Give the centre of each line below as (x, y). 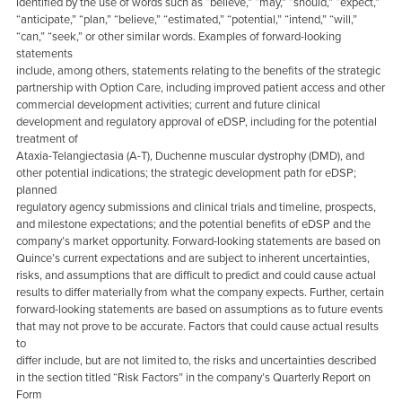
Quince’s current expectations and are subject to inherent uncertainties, (192, 258)
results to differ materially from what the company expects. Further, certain (200, 292)
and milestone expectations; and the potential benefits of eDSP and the (193, 224)
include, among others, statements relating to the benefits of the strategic (198, 70)
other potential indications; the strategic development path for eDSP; (186, 173)
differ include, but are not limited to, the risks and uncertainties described (196, 360)
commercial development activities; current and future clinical (168, 105)
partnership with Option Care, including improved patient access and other (200, 87)
